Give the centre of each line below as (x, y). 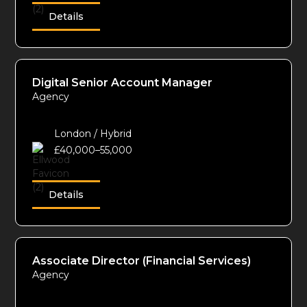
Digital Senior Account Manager (123, 83)
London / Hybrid (93, 134)
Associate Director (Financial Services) (142, 261)
